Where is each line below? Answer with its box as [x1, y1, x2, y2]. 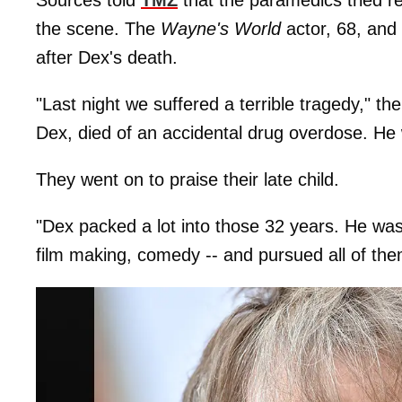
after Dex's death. [36, 47, 178, 67]
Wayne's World [161, 18, 281, 39]
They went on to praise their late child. [36, 169, 339, 189]
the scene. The [36, 18, 161, 39]
